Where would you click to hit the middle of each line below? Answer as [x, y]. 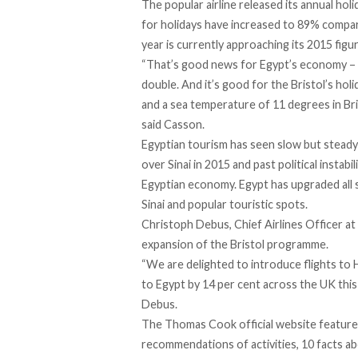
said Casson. [173, 125]
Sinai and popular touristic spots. [225, 205]
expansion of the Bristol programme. [235, 245]
